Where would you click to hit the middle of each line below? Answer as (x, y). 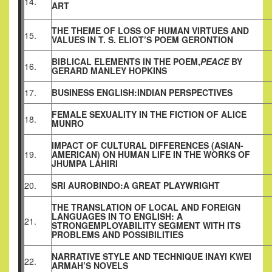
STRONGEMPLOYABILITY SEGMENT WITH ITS (146, 226)
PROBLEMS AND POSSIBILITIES (117, 235)
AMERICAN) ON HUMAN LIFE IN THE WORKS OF (151, 155)
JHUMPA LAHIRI (85, 164)
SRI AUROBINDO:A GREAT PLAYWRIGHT (136, 185)
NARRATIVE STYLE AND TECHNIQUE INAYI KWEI (151, 257)
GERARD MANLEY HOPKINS (109, 71)
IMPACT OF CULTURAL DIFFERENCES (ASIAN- (148, 145)
